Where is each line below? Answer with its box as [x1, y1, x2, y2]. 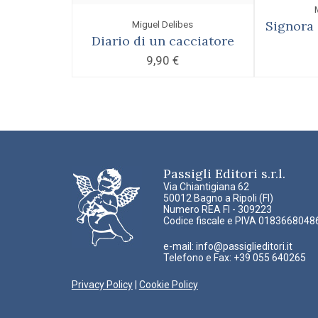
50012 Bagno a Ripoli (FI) [163, 192, 273, 204]
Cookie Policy [138, 278, 198, 290]
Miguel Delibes [132, 18, 194, 30]
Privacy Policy [71, 278, 133, 290]
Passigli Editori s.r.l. [163, 165, 285, 182]
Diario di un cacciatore [91, 32, 234, 49]
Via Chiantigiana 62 [163, 180, 249, 192]
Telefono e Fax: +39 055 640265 [163, 251, 306, 263]
